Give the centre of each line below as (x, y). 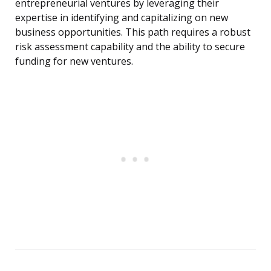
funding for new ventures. (74, 61)
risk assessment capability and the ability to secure (130, 47)
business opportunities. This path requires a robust (133, 32)
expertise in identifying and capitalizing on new (122, 18)
